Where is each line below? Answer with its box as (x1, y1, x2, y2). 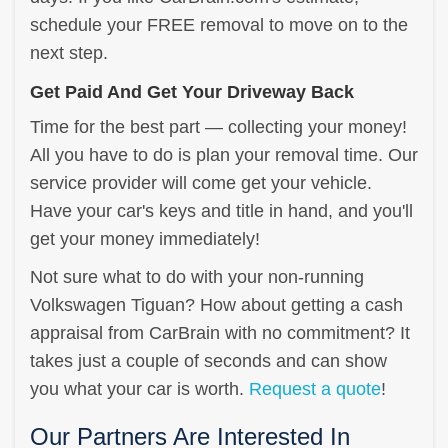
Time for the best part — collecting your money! (30, 116, 407, 137)
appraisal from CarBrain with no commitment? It (30, 322, 410, 343)
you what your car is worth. (30, 378, 249, 399)
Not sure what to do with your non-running (30, 266, 364, 287)
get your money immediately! (30, 228, 260, 249)
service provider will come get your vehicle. (30, 172, 372, 193)
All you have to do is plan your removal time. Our (30, 144, 418, 165)
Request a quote (249, 378, 381, 399)
